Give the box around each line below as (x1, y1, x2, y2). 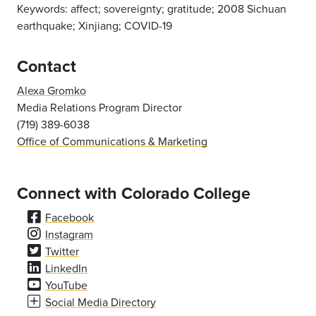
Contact (17, 54, 76, 78)
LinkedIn (45, 260, 87, 276)
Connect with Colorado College (17, 181, 250, 205)
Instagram (45, 226, 93, 242)
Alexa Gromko (17, 83, 86, 98)
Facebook (45, 209, 94, 225)
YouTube (45, 277, 87, 293)
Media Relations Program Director (17, 99, 182, 115)
